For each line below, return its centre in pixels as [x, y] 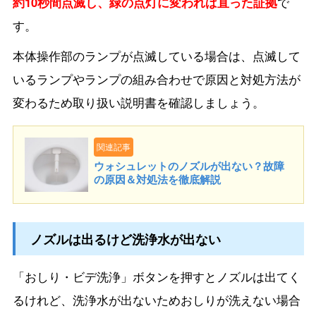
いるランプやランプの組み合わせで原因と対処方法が [156, 79]
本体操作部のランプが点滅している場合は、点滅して [156, 55]
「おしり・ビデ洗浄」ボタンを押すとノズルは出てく [156, 277]
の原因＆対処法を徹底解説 [158, 179]
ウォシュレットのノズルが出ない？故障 [189, 165]
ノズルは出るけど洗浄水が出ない [125, 239]
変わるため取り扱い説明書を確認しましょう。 [138, 102]
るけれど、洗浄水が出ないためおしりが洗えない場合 [156, 300]
